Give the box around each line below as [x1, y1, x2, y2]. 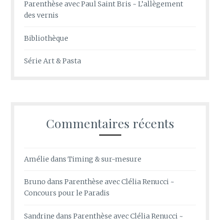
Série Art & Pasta [24, 56, 82, 65]
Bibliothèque [24, 33, 69, 43]
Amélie [24, 154, 50, 164]
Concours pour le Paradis [24, 189, 110, 198]
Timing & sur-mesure [68, 154, 142, 164]
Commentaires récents [46, 114, 174, 131]
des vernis [24, 11, 59, 20]
